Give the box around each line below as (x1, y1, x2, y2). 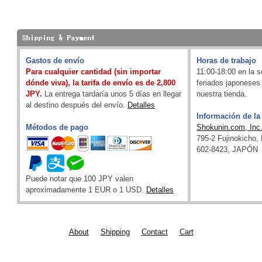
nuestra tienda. (196, 89, 247, 98)
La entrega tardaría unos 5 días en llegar (42, 89, 181, 98)
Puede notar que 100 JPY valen (26, 174, 133, 183)
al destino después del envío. (26, 101, 127, 109)
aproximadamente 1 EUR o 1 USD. (26, 185, 146, 194)
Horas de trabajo (196, 56, 256, 65)
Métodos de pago (26, 123, 88, 132)
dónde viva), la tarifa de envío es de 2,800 (26, 78, 175, 87)
